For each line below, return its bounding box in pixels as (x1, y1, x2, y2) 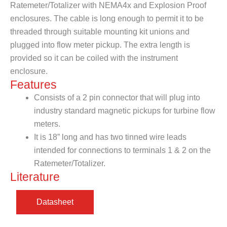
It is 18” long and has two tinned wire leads (33, 133, 186, 142)
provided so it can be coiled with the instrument (10, 54, 178, 63)
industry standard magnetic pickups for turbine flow (33, 106, 215, 116)
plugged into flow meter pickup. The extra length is (10, 41, 190, 50)
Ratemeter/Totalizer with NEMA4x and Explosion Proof (10, 1, 206, 10)
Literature (10, 170, 60, 184)
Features (10, 78, 57, 92)
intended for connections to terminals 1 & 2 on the (33, 146, 211, 155)
